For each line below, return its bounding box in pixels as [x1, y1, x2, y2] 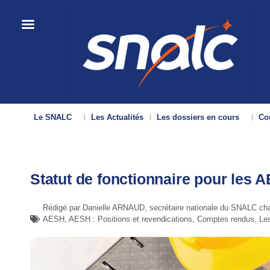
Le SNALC [34, 113, 72, 122]
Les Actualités [91, 113, 144, 122]
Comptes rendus [197, 215, 254, 224]
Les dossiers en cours [157, 113, 240, 122]
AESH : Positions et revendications [69, 215, 192, 224]
